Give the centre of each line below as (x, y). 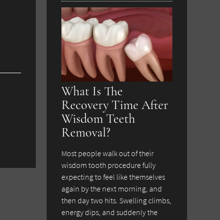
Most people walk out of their (108, 153)
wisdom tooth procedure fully (109, 165)
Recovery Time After (115, 105)
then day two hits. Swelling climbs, (117, 200)
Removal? (86, 132)
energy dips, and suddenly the (110, 212)
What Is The (92, 91)
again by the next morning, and (112, 188)
